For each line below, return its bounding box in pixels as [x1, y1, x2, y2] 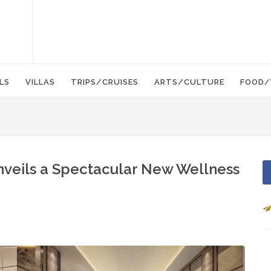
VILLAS [25, 77, 55, 87]
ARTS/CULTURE [154, 77, 224, 87]
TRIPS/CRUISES [71, 77, 139, 87]
